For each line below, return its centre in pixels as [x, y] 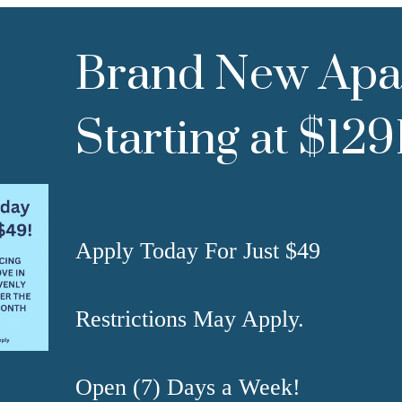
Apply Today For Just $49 [198, 250]
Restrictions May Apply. [190, 319]
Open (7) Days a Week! [188, 387]
